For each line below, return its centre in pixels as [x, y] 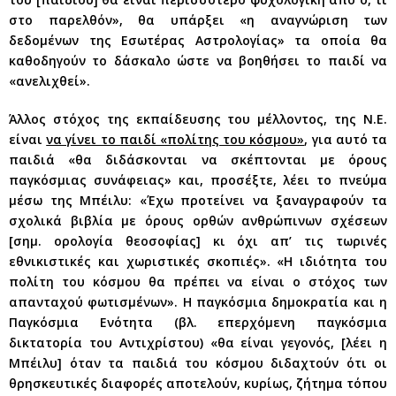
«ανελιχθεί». [49, 80]
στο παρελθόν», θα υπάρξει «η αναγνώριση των [198, 19]
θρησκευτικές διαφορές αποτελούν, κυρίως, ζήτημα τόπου [198, 383]
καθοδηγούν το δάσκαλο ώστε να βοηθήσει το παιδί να [198, 60]
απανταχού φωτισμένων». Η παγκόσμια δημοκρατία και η [198, 301]
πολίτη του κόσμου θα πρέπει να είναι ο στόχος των [198, 281]
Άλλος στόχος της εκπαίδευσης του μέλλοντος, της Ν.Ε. [198, 118]
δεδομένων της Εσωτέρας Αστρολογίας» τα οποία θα [198, 40]
